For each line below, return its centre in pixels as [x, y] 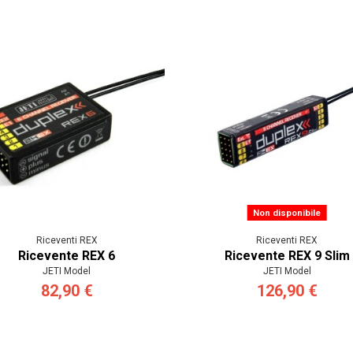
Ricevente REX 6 [67, 256]
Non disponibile [287, 213]
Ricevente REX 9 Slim [287, 256]
